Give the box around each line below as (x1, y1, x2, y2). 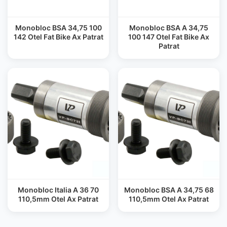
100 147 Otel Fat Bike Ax (128, 32, 209, 41)
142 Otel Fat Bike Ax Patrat (13, 32, 103, 41)
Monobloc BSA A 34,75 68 (124, 185, 214, 194)
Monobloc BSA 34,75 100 (15, 23, 102, 32)
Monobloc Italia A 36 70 (18, 185, 99, 194)
